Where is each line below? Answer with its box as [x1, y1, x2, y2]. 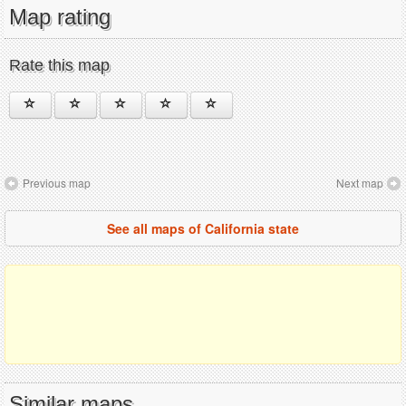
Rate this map [9, 55, 110, 74]
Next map [336, 174, 383, 190]
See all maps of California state [107, 218, 299, 237]
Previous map [23, 174, 91, 190]
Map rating [9, 4, 111, 29]
